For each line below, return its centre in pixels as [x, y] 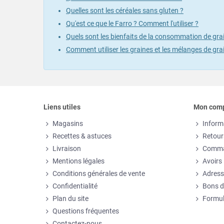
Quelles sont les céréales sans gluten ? [125, 11]
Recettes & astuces [82, 136]
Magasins [68, 124]
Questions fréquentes [86, 211]
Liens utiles [62, 107]
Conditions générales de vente [99, 174]
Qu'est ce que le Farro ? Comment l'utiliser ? [132, 23]
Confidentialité [75, 186]
